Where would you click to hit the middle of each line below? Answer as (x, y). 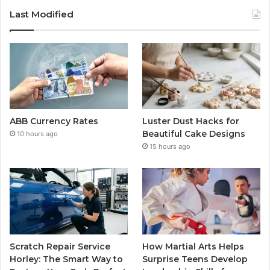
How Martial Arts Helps (193, 247)
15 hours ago (170, 147)
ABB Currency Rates (54, 121)
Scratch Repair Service (60, 247)
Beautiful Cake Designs (194, 134)
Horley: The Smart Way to (66, 259)
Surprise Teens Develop (195, 259)
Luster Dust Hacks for (191, 121)
